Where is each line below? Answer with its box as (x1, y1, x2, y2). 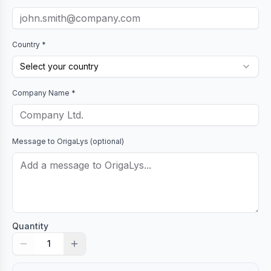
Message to (12, 137, 57, 146)
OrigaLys (57, 137, 88, 146)
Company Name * (12, 88, 76, 97)
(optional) (88, 137, 124, 146)
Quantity (12, 221, 48, 231)
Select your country (20, 61, 99, 71)
